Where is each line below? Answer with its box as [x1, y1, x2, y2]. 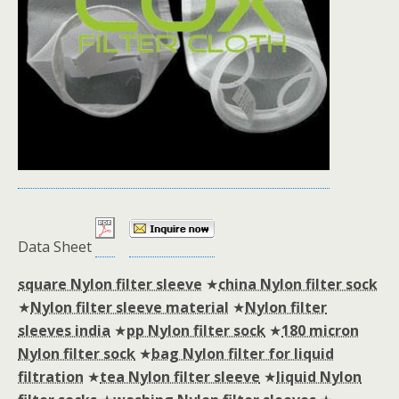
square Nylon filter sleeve [18, 274, 202, 294]
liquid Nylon [276, 367, 362, 387]
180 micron [281, 321, 359, 340]
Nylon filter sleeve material [30, 297, 229, 317]
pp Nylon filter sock [126, 321, 265, 340]
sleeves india [18, 321, 110, 340]
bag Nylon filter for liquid [151, 344, 334, 363]
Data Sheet [18, 237, 95, 256]
